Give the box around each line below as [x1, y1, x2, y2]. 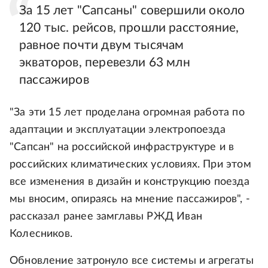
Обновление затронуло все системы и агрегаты [10, 255, 254, 267]
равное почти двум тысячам [19, 39, 184, 52]
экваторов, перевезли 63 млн [19, 56, 190, 69]
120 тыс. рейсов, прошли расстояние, [19, 22, 239, 35]
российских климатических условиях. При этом [10, 159, 251, 170]
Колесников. [10, 229, 72, 240]
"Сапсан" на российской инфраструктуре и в [10, 142, 234, 153]
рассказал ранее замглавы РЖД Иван [10, 211, 202, 223]
